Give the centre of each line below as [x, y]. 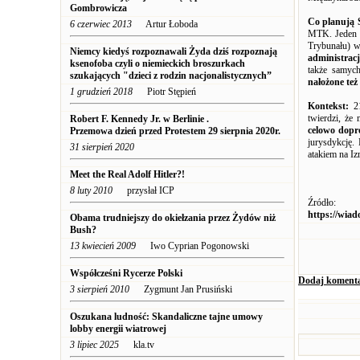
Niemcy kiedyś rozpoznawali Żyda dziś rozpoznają [174, 51]
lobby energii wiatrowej [118, 329]
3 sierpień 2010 [100, 289]
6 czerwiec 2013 [101, 24]
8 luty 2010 [91, 190]
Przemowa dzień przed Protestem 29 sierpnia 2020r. [175, 131]
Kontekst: [331, 106]
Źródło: [322, 202]
